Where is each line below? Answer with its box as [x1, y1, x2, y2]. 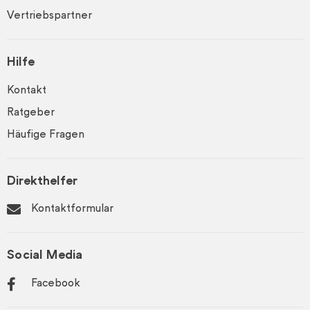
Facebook [31, 277, 80, 291]
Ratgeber [7, 106, 55, 120]
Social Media [7, 249, 83, 264]
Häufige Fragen [7, 128, 84, 142]
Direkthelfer [7, 174, 77, 189]
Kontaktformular [31, 203, 113, 217]
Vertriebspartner [7, 10, 92, 24]
